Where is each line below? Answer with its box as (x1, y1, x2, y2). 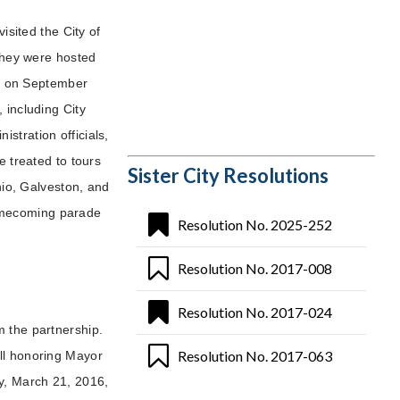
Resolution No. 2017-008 (177, 259, 332, 277)
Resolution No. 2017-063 (177, 346, 332, 364)
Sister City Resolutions (127, 162, 329, 187)
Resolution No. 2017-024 (177, 303, 332, 321)
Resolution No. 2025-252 (177, 215, 332, 233)
